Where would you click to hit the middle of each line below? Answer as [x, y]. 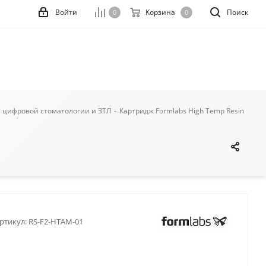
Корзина [160, 12]
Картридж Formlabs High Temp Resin [182, 111]
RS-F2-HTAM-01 [56, 221]
